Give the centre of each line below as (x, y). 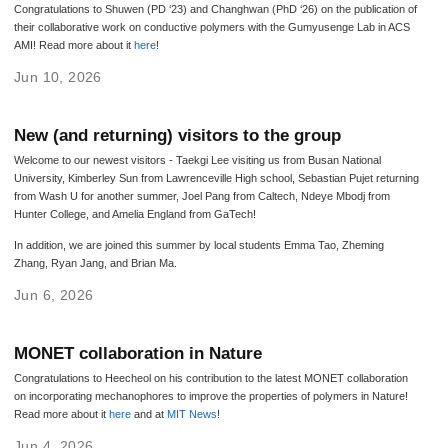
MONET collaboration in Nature (137, 354)
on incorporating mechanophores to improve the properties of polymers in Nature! (210, 396)
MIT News (191, 414)
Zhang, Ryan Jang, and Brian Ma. (95, 263)
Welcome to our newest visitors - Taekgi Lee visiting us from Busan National (197, 159)
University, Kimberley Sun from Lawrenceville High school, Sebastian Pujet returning (216, 177)
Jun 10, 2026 (57, 76)
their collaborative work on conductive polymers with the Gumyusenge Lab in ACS (211, 26)
